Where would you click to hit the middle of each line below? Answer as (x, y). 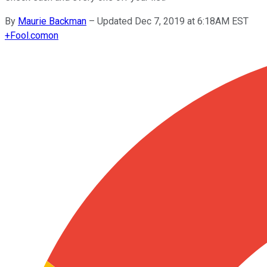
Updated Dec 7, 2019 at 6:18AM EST (173, 21)
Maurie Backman (52, 21)
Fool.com (29, 35)
